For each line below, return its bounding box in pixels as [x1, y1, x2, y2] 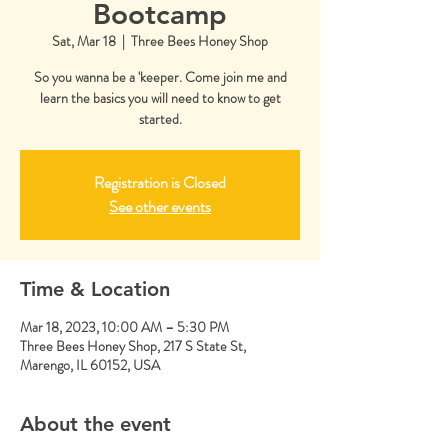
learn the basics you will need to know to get [39, 87, 281, 108]
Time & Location [20, 276, 170, 301]
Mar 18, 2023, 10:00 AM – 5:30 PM [20, 316, 229, 337]
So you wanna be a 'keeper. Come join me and [33, 66, 287, 87]
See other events [109, 194, 211, 218]
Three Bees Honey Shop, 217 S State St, [20, 335, 246, 356]
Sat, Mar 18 [52, 30, 116, 51]
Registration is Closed [94, 170, 226, 194]
